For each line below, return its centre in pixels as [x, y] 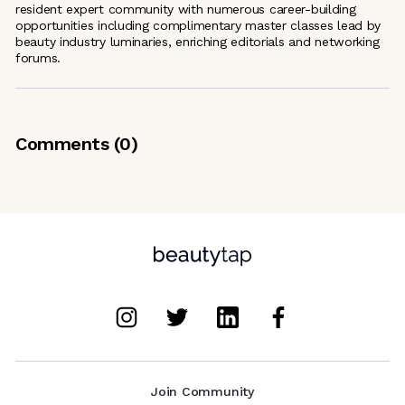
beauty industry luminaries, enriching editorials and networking [198, 41]
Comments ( [67, 143]
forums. [38, 57]
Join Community [202, 391]
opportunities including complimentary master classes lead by [198, 25]
